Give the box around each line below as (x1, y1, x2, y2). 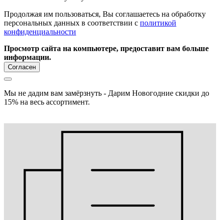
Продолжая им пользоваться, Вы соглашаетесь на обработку (4, 10, 206, 19)
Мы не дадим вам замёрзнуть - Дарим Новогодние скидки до (4, 89, 209, 98)
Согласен (8, 63, 36, 71)
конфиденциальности (4, 27, 76, 36)
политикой (140, 19, 176, 27)
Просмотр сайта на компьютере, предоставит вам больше (4, 44, 209, 53)
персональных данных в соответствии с (4, 19, 140, 27)
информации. (4, 53, 51, 62)
